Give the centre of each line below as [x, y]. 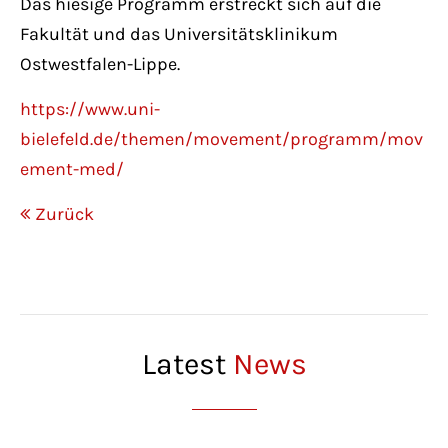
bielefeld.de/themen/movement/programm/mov [221, 139]
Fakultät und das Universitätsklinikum [179, 34]
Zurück [64, 214]
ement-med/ [72, 169]
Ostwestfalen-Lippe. [100, 64]
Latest [187, 364]
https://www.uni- [90, 109]
